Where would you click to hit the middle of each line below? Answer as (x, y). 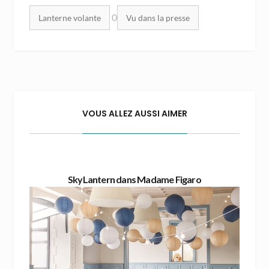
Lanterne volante (69, 17)
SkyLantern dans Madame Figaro (134, 179)
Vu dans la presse (158, 17)
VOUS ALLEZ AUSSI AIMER (134, 113)
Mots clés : (51, 13)
